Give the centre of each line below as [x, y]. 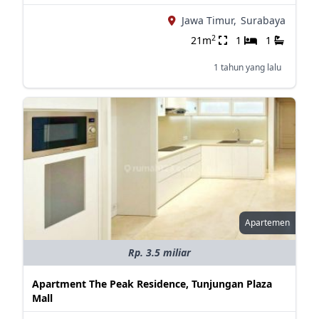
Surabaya [263, 20]
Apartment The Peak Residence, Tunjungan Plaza [152, 284]
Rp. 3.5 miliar [159, 252]
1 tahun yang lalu [247, 67]
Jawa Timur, [209, 20]
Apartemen [267, 223]
